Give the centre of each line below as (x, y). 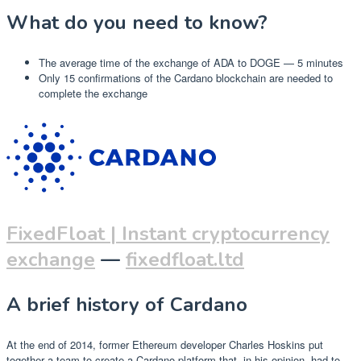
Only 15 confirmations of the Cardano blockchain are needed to (186, 78)
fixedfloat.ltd (185, 260)
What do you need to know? (137, 23)
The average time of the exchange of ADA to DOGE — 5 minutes (191, 63)
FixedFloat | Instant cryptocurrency (168, 234)
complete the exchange (93, 93)
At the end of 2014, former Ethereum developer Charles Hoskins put (165, 345)
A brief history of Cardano (127, 305)
